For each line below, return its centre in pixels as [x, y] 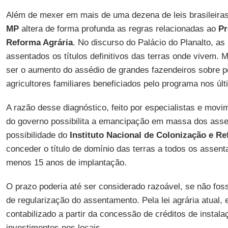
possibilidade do [38, 135]
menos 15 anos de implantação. [66, 163]
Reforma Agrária [39, 42]
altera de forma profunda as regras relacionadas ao [118, 29]
